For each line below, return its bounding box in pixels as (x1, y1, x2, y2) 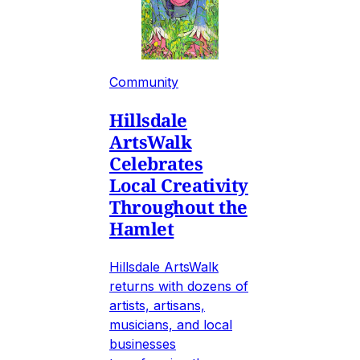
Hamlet (109, 215, 174, 240)
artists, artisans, (109, 297, 205, 313)
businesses (109, 335, 176, 352)
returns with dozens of (109, 277, 248, 294)
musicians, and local (109, 316, 232, 333)
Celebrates (109, 150, 203, 175)
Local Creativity (109, 172, 248, 197)
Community (109, 73, 178, 90)
